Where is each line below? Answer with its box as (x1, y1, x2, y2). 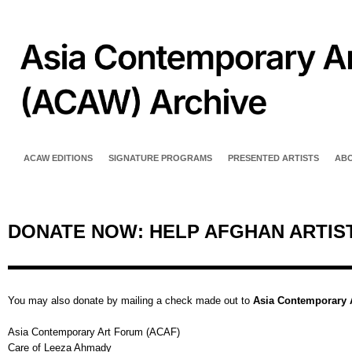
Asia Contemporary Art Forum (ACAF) (8, 326, 180, 339)
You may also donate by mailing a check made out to (8, 295, 253, 307)
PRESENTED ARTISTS (228, 153, 319, 163)
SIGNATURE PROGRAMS (108, 153, 212, 163)
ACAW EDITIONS (24, 153, 93, 163)
